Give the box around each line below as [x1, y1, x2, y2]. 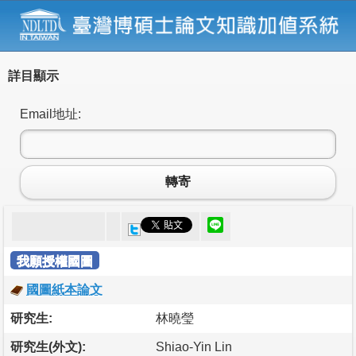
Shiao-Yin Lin [156, 339, 232, 354]
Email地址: [20, 106, 81, 121]
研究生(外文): [10, 339, 86, 354]
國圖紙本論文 [26, 282, 103, 296]
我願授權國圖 [17, 253, 93, 268]
